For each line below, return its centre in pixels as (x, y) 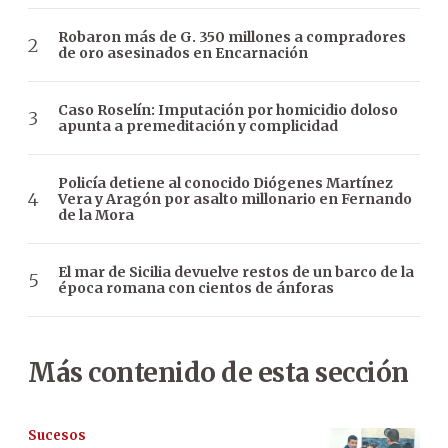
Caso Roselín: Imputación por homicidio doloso (228, 110)
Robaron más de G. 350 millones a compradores (232, 37)
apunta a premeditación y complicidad (198, 126)
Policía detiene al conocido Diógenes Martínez (225, 183)
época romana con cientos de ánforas (196, 288)
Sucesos (57, 436)
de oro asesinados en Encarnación (183, 53)
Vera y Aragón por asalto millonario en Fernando (235, 199)
